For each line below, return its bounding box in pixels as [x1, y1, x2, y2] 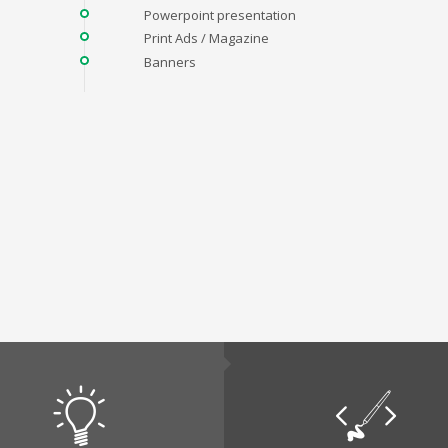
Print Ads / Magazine [144, 28, 269, 47]
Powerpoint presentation [144, 5, 296, 24]
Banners [144, 52, 196, 71]
